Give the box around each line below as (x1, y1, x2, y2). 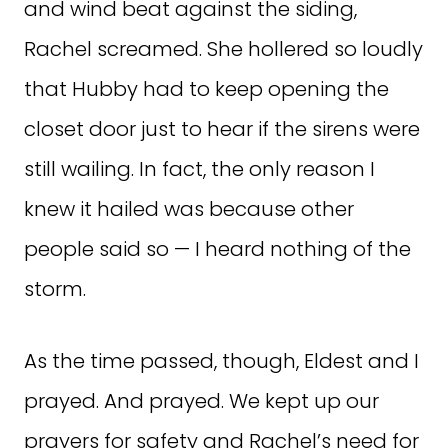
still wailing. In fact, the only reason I (24, 155, 375, 183)
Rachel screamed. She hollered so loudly (24, 35, 423, 63)
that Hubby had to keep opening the (24, 75, 389, 103)
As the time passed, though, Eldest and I (24, 347, 419, 375)
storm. (24, 275, 86, 303)
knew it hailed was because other (24, 195, 354, 223)
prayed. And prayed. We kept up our (24, 387, 379, 415)
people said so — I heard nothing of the (24, 235, 411, 263)
